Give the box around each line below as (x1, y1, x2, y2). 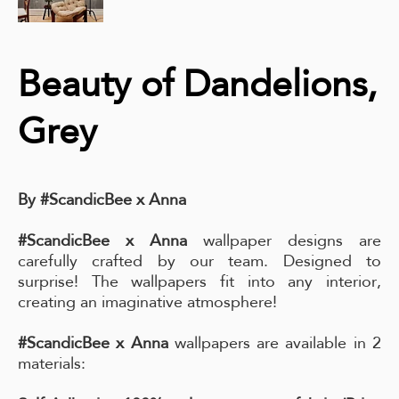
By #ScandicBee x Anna (18, 190, 186, 209)
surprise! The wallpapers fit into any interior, (18, 272, 381, 291)
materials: (18, 354, 85, 373)
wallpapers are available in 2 (167, 333, 382, 353)
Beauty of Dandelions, (18, 61, 377, 105)
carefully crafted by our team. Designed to (18, 251, 381, 271)
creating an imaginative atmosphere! (18, 292, 277, 312)
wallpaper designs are (187, 231, 381, 250)
